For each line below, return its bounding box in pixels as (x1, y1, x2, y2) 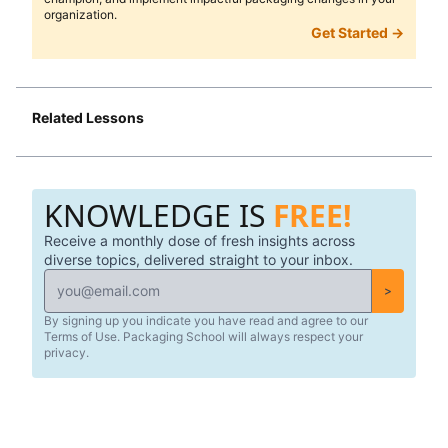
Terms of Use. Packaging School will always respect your (44, 329, 363, 345)
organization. (44, 7, 117, 23)
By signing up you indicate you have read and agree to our (44, 313, 368, 329)
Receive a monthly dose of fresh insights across (44, 232, 355, 250)
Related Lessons (32, 109, 144, 127)
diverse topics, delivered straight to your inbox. (44, 251, 353, 269)
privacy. (44, 345, 89, 361)
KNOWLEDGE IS (44, 195, 265, 237)
